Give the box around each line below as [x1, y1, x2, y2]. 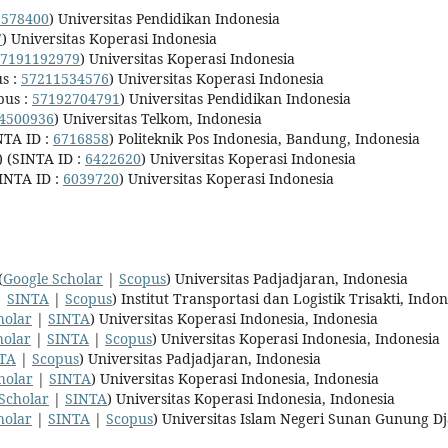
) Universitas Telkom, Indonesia [54, 108, 266, 128]
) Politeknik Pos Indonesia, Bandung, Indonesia [109, 128, 424, 148]
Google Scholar [3, 268, 103, 288]
